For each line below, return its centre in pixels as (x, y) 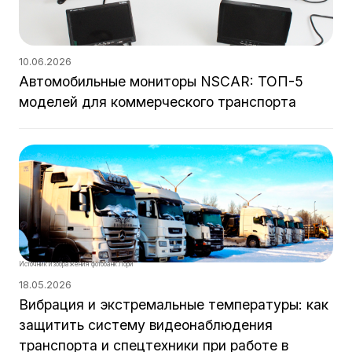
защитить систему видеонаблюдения (146, 325)
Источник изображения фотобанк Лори (76, 264)
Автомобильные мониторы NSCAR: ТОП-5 (161, 81)
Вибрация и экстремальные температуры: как (174, 304)
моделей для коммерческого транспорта (158, 102)
